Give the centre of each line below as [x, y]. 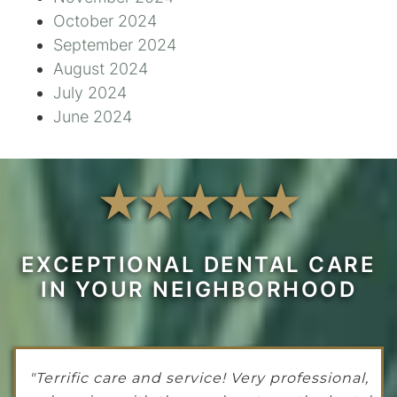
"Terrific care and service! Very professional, [198, 378]
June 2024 [93, 117]
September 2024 [115, 45]
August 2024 [101, 69]
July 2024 [90, 93]
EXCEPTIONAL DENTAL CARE [198, 265]
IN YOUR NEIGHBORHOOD [198, 290]
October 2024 [105, 21]
